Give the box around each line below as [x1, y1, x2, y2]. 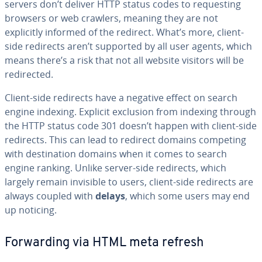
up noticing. [5, 204, 57, 216]
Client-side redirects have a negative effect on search [5, 91, 237, 104]
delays [95, 189, 125, 202]
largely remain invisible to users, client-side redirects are [5, 175, 253, 188]
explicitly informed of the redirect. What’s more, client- [5, 26, 244, 39]
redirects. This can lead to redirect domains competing [5, 133, 246, 146]
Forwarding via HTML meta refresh [5, 236, 204, 250]
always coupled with [5, 189, 95, 202]
